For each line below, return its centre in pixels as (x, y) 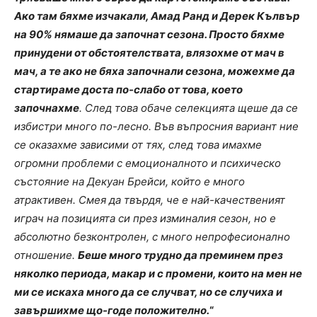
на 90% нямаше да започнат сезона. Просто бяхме (149, 34)
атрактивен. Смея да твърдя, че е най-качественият (150, 200)
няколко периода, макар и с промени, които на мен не (158, 273)
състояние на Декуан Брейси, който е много (129, 181)
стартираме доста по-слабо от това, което (128, 89)
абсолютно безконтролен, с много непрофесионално (152, 236)
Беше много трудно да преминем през (180, 255)
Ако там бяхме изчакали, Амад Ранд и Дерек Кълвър (157, 16)
